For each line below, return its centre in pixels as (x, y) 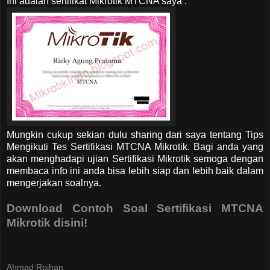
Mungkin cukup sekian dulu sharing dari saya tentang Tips (135, 134)
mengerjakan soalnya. (54, 183)
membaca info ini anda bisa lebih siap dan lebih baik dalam (135, 171)
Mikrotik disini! (47, 222)
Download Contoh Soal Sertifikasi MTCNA (135, 208)
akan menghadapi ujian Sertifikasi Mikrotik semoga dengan (135, 159)
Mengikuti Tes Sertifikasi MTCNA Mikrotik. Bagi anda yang (135, 146)
